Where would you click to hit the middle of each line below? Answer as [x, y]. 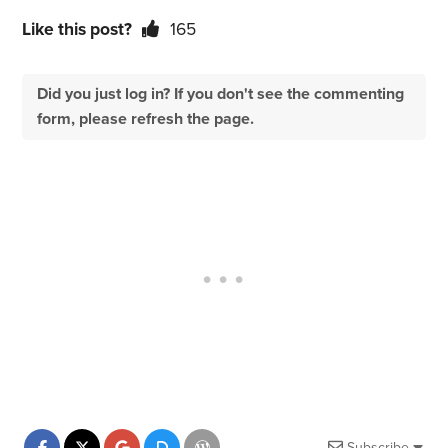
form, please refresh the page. [146, 119]
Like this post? [77, 30]
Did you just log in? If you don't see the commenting [221, 94]
